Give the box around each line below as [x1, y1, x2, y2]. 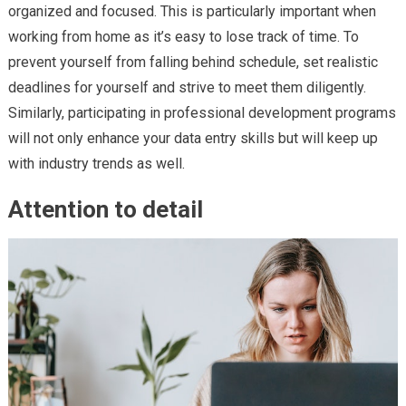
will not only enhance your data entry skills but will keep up [7, 129, 378, 147]
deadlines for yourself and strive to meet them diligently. [7, 78, 366, 96]
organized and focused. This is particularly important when [7, 2, 376, 20]
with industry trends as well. [7, 154, 185, 172]
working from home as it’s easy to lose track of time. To [7, 27, 359, 45]
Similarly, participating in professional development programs [7, 103, 396, 121]
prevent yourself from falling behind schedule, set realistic [7, 53, 378, 71]
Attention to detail [7, 195, 203, 223]
